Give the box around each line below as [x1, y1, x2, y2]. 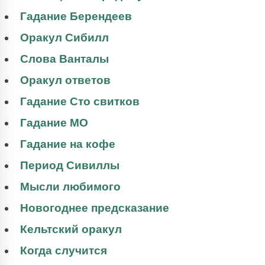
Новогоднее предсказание [20, 201, 169, 214]
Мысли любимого [20, 180, 121, 193]
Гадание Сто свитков [20, 95, 140, 108]
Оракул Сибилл [20, 31, 109, 44]
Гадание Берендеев [20, 9, 132, 22]
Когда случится [20, 244, 107, 257]
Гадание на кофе [20, 137, 115, 150]
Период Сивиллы [20, 159, 119, 172]
